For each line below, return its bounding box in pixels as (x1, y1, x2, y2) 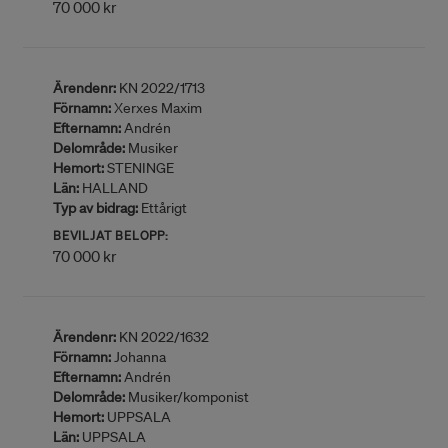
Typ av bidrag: (53, 199, 138, 217)
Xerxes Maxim (111, 99, 202, 117)
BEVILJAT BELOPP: (53, 227, 169, 244)
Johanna (111, 348, 166, 366)
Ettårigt (138, 199, 187, 217)
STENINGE (104, 159, 174, 177)
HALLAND (79, 179, 148, 197)
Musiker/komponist (125, 388, 249, 406)
